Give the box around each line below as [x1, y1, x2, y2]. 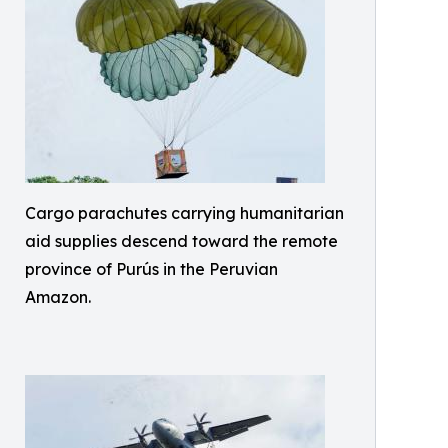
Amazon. [25, 287, 91, 308]
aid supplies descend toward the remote [25, 231, 338, 252]
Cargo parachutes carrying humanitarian [25, 203, 344, 224]
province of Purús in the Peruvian [25, 259, 278, 280]
